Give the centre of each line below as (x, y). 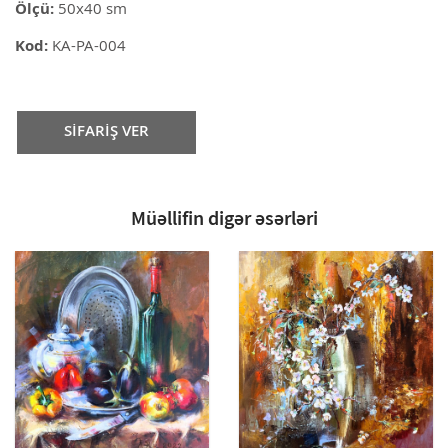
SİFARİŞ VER (106, 132)
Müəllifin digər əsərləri (224, 217)
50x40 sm (90, 10)
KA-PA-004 (87, 47)
